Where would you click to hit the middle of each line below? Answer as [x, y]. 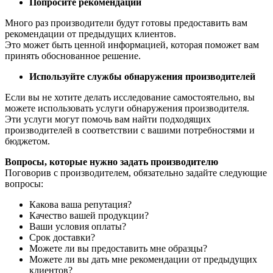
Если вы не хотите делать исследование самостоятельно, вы [130, 97]
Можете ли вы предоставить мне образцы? [118, 248]
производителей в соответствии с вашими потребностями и [130, 130]
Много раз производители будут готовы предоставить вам [126, 23]
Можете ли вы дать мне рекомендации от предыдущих [143, 259]
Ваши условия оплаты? [78, 226]
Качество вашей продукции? [89, 215]
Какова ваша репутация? [80, 204]
